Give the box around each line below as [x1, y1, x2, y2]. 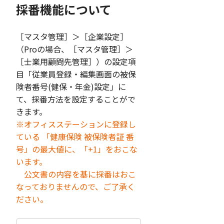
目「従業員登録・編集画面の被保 [16, 68, 136, 80]
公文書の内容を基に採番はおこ [16, 168, 136, 180]
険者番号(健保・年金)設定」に [16, 80, 126, 93]
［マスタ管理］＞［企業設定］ [16, 30, 128, 43]
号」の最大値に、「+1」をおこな [16, 143, 137, 155]
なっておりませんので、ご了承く [16, 180, 135, 193]
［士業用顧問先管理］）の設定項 [16, 55, 136, 68]
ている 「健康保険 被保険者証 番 [16, 130, 134, 143]
